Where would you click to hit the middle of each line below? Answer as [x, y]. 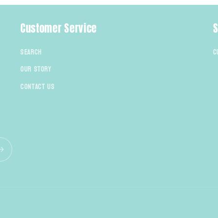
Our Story [36, 70]
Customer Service [59, 28]
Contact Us [38, 87]
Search [31, 52]
